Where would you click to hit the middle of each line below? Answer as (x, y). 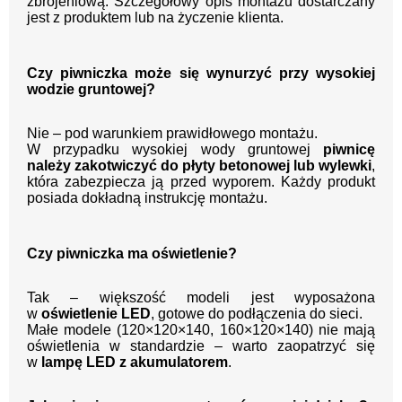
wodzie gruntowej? (91, 90)
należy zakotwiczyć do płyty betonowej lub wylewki (199, 166)
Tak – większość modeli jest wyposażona (201, 298)
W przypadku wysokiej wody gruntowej (175, 150)
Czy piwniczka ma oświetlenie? (132, 254)
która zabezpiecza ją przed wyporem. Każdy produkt (201, 182)
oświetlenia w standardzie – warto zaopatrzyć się (201, 346)
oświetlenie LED (96, 314)
